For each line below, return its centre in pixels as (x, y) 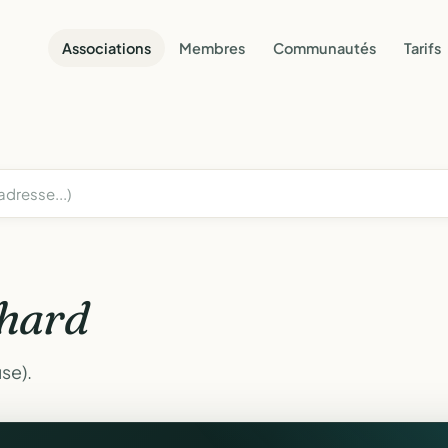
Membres (212, 47)
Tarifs (422, 47)
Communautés (324, 47)
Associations (106, 47)
